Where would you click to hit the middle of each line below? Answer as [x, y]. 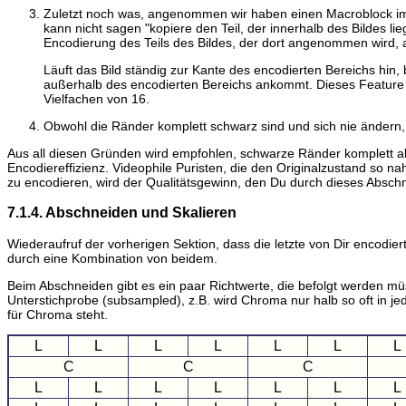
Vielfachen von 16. [97, 99]
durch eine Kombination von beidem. [112, 258]
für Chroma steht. [58, 314]
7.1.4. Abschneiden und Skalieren [122, 213]
